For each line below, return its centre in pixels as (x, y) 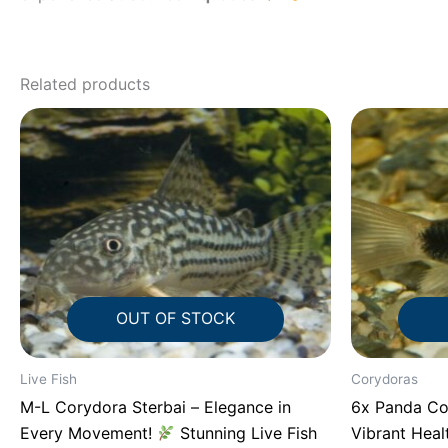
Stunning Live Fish (246, 433)
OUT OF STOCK (175, 317)
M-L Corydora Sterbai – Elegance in (155, 407)
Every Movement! (88, 433)
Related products (85, 83)
